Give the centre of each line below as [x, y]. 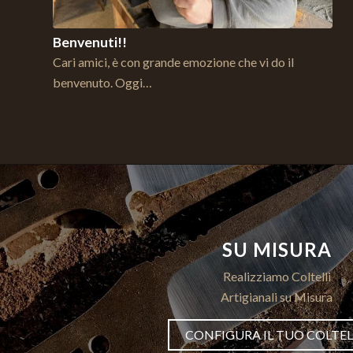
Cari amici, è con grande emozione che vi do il [173, 61]
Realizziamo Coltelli [277, 277]
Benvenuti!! [90, 42]
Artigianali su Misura [277, 297]
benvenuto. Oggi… [102, 82]
